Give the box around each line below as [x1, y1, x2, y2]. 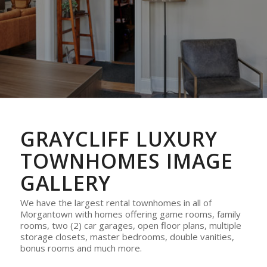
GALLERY [20, 169, 111, 197]
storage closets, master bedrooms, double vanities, [20, 230, 234, 243]
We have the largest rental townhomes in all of [20, 196, 212, 209]
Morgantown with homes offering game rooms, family [20, 207, 241, 220]
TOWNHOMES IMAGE [20, 147, 233, 175]
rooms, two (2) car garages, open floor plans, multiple [20, 219, 241, 231]
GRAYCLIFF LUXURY [20, 125, 218, 153]
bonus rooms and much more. [20, 241, 142, 254]
